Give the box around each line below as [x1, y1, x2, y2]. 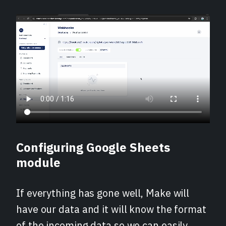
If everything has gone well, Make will [16, 186, 190, 200]
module [16, 154, 61, 171]
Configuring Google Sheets [16, 139, 170, 156]
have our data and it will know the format [16, 202, 206, 216]
